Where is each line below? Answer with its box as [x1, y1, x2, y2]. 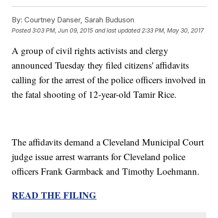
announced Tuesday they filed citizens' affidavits [12, 59, 189, 72]
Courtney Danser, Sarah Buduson [22, 15, 135, 25]
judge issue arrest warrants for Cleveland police [12, 150, 186, 163]
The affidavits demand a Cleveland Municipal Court [12, 136, 204, 148]
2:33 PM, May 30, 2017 [142, 26, 204, 34]
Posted [12, 26, 33, 34]
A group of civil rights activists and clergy [12, 44, 169, 57]
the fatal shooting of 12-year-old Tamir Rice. [12, 88, 180, 101]
